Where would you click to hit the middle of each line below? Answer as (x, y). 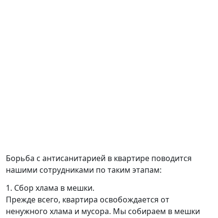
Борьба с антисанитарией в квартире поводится (99, 158)
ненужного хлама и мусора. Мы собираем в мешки (103, 211)
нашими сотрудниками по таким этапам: (84, 170)
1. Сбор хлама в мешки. (50, 188)
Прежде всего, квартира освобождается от (88, 199)
